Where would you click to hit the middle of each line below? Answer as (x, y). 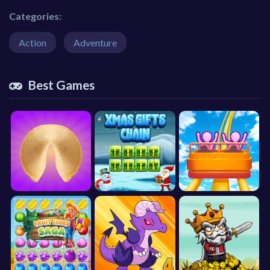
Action (33, 42)
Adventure (95, 42)
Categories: (35, 16)
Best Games (61, 84)
